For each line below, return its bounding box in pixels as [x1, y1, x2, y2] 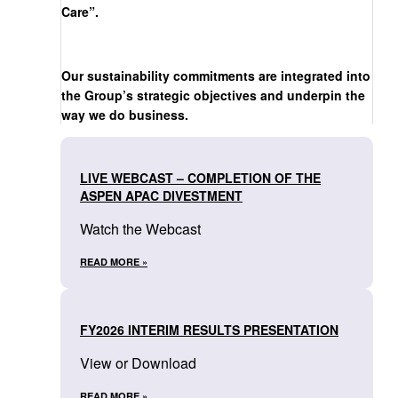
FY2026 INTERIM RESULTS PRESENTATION [80, 321, 338, 339]
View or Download [80, 353, 196, 374]
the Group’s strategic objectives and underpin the [61, 86, 365, 105]
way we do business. [61, 106, 188, 124]
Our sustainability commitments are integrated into [61, 67, 370, 85]
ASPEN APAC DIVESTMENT [80, 187, 243, 205]
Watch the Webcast [80, 219, 201, 240]
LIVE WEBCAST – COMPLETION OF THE [80, 169, 321, 187]
